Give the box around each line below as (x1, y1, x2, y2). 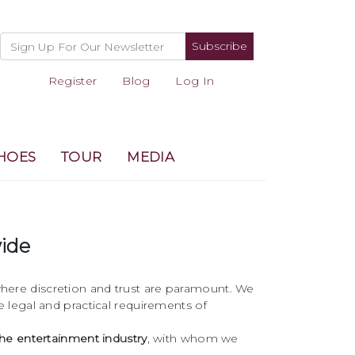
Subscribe (191, 39, 247, 53)
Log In (175, 74, 215, 88)
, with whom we (147, 331, 239, 345)
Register (48, 74, 97, 88)
